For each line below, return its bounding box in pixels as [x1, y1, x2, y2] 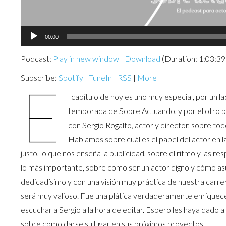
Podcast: [20, 53, 53, 64]
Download [124, 53, 160, 64]
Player [20, 41, 42, 53]
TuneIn [88, 73, 112, 83]
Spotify [58, 73, 83, 83]
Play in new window [52, 53, 119, 64]
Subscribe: [20, 73, 59, 83]
